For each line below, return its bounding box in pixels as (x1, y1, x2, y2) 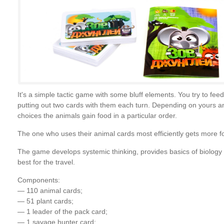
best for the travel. (17, 157, 75, 166)
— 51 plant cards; (17, 196, 73, 205)
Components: (17, 175, 60, 184)
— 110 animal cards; (17, 186, 82, 194)
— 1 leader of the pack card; (17, 207, 107, 215)
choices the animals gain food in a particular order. (17, 111, 177, 119)
